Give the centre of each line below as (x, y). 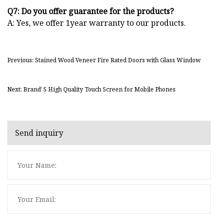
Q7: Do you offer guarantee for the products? (91, 11)
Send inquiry (39, 133)
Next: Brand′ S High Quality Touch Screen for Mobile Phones (91, 90)
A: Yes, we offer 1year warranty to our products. (97, 23)
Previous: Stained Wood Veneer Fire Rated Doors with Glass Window (104, 60)
